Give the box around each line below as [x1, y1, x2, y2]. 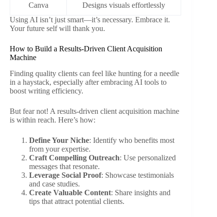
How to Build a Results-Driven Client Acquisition [10, 44, 162, 53]
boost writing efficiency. [10, 86, 83, 95]
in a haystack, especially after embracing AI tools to [10, 77, 167, 86]
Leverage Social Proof [29, 170, 101, 179]
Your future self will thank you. [10, 24, 105, 32]
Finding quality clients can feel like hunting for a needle [10, 69, 179, 77]
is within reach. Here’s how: [10, 115, 95, 124]
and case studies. [29, 179, 80, 188]
